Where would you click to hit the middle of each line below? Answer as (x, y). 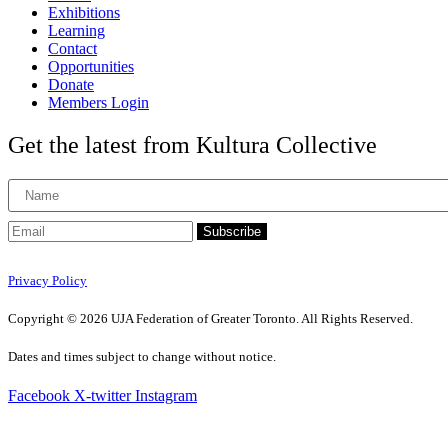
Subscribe (232, 231)
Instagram (166, 396)
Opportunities (91, 66)
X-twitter (102, 396)
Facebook (39, 396)
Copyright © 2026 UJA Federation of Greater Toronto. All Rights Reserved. (210, 319)
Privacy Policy (47, 280)
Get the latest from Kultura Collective (192, 144)
